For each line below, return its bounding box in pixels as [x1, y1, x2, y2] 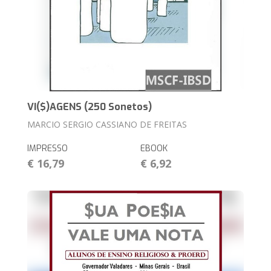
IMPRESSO [27, 142, 68, 154]
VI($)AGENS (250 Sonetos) [27, 100, 152, 113]
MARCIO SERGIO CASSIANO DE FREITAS [27, 118, 188, 130]
